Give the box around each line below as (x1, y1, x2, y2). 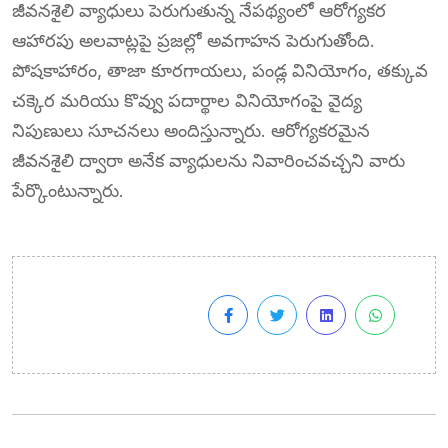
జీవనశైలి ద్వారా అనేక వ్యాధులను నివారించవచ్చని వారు (12, 149, 405, 171)
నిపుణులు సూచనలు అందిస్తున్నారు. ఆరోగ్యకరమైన (12, 119, 370, 141)
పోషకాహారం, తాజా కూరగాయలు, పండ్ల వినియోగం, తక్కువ (12, 59, 428, 81)
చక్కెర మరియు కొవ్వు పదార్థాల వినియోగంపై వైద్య (12, 89, 362, 111)
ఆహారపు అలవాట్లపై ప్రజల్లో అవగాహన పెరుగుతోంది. (12, 29, 375, 51)
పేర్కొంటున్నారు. (12, 179, 124, 201)
